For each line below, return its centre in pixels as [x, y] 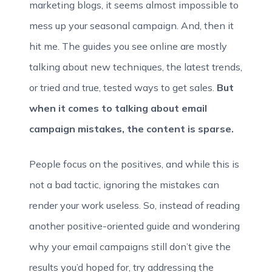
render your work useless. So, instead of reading [134, 205]
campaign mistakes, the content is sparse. [131, 129]
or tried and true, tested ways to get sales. [123, 87]
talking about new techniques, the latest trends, [136, 67]
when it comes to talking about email [118, 108]
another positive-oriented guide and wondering [134, 226]
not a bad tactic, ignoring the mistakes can [124, 185]
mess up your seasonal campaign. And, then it [131, 25]
